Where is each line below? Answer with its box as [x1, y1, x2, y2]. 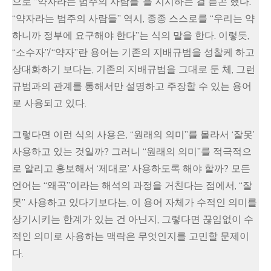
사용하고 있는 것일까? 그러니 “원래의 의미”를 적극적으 [12, 145, 252, 158]
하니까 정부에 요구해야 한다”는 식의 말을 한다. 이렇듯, [12, 29, 249, 42]
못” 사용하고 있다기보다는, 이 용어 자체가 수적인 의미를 [12, 196, 257, 209]
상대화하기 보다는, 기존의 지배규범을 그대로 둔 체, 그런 [12, 63, 255, 76]
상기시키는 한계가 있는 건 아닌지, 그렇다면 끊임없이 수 [12, 213, 253, 226]
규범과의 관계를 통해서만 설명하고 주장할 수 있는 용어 [12, 80, 252, 93]
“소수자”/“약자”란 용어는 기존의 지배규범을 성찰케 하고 [12, 46, 255, 59]
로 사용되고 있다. [12, 97, 87, 110]
